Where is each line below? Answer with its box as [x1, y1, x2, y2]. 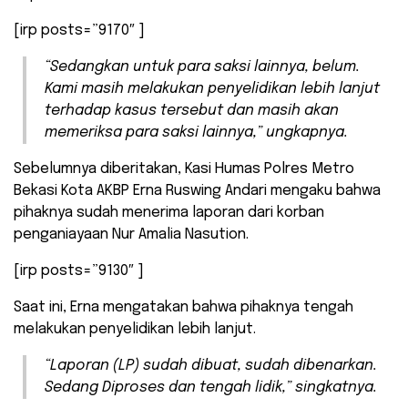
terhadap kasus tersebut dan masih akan [45, 103, 339, 119]
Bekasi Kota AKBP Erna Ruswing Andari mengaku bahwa [14, 183, 381, 199]
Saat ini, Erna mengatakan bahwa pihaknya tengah [14, 300, 353, 316]
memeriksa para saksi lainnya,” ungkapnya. [45, 125, 348, 141]
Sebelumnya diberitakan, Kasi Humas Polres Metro [14, 161, 354, 178]
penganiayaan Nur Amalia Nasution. [14, 227, 249, 243]
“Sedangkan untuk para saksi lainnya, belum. [45, 59, 360, 76]
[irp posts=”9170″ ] [14, 23, 145, 39]
